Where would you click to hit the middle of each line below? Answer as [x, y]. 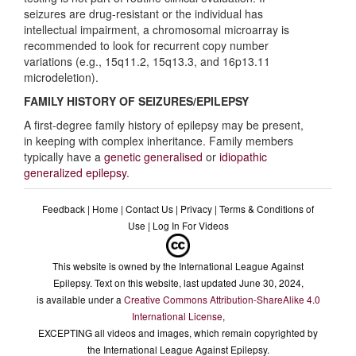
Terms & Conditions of [267, 209]
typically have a [64, 157]
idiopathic [243, 157]
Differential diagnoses [112, 62]
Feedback [64, 209]
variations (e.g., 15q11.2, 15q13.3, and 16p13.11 [147, 62]
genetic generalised [153, 157]
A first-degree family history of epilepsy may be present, [164, 125]
